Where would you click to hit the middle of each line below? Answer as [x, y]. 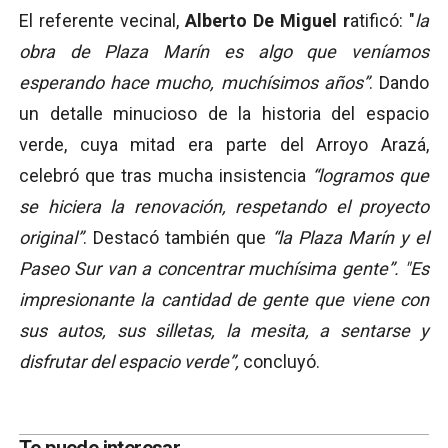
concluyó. [279, 362]
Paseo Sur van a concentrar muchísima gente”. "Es [224, 269]
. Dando [399, 83]
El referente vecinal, [102, 21]
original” [51, 238]
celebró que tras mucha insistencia [165, 176]
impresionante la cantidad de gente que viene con [224, 300]
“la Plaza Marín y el [350, 238]
